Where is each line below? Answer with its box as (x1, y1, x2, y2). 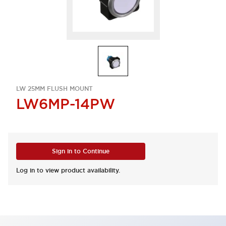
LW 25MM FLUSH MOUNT (16, 85, 93, 93)
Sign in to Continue (52, 147, 109, 155)
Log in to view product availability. (16, 166, 120, 175)
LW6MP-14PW (16, 95, 115, 113)
